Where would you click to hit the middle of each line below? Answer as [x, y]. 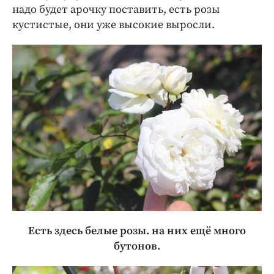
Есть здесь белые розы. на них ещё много [137, 231]
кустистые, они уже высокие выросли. [113, 24]
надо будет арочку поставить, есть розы [116, 9]
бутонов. [137, 246]
